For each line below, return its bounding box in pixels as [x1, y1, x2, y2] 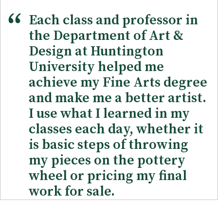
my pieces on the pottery [29, 151, 185, 169]
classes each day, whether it [29, 120, 203, 138]
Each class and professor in [29, 11, 198, 29]
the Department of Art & [29, 27, 183, 44]
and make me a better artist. [29, 89, 206, 107]
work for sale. [29, 182, 115, 200]
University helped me [29, 58, 164, 75]
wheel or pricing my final [29, 167, 187, 184]
